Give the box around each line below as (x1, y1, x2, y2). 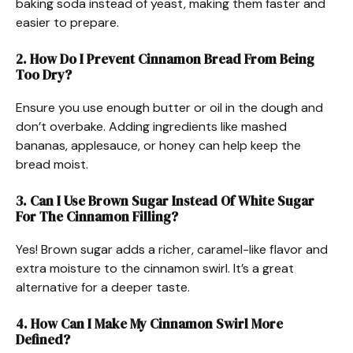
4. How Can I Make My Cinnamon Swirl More (16, 314, 283, 333)
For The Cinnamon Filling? (16, 206, 178, 226)
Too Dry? (16, 65, 72, 84)
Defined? (16, 329, 70, 349)
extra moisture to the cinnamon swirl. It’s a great (16, 259, 294, 277)
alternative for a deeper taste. (16, 278, 190, 295)
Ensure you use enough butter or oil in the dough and (16, 98, 323, 116)
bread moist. (16, 155, 88, 173)
